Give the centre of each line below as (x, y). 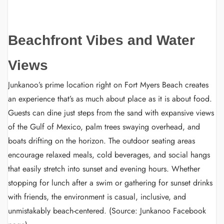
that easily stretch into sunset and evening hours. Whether (104, 169)
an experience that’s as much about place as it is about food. (110, 99)
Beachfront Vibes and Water (101, 40)
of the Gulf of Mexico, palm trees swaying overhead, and (104, 127)
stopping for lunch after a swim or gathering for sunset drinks (110, 183)
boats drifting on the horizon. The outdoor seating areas (101, 141)
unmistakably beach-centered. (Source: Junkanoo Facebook (107, 211)
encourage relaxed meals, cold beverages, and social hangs (109, 155)
